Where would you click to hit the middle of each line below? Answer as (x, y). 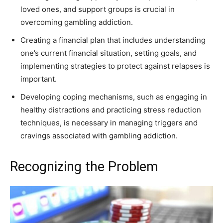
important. (39, 79)
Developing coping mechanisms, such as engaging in (114, 97)
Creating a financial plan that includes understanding (113, 40)
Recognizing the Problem (84, 167)
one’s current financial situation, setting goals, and (109, 53)
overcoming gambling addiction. (77, 22)
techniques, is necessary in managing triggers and (109, 122)
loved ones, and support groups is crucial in (98, 9)
